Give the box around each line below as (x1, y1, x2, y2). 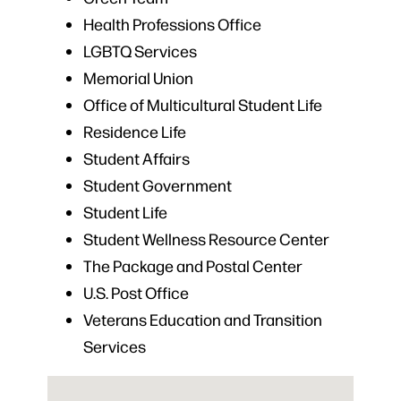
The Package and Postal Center (82, 255, 303, 277)
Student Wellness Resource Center (82, 228, 329, 250)
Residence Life (82, 121, 186, 142)
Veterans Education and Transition (82, 309, 322, 330)
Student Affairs (82, 148, 190, 169)
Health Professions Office (82, 13, 261, 35)
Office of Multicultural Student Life (82, 94, 322, 115)
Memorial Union (82, 67, 193, 89)
